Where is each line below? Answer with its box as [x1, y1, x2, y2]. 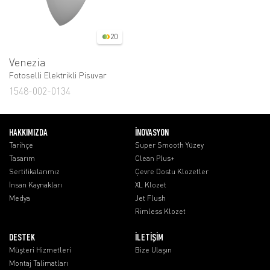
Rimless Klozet [135, 207, 186, 216]
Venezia [9, 55, 46, 69]
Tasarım [9, 154, 35, 163]
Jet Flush [135, 193, 166, 202]
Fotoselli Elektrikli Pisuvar [9, 70, 107, 80]
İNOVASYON [135, 128, 169, 138]
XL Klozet [135, 180, 166, 189]
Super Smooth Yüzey [135, 140, 204, 149]
